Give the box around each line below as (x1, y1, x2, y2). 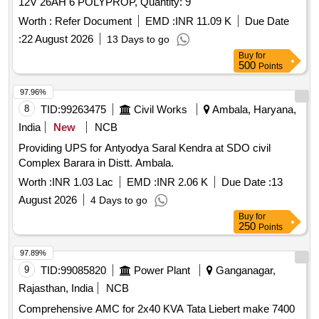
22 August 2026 (21, 33, 93, 46)
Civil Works (134, 103, 187, 116)
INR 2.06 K (157, 176, 208, 189)
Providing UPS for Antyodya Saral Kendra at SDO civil (19, 142, 271, 155)
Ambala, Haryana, (210, 103, 296, 116)
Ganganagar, (213, 264, 276, 277)
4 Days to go (90, 194, 147, 206)
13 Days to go (107, 33, 169, 46)
